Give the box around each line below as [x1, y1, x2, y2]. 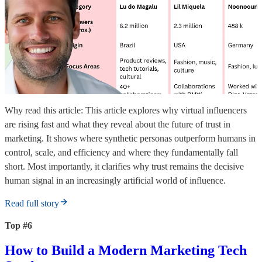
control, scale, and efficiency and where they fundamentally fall [5, 147, 238, 158]
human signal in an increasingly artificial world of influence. [5, 175, 226, 186]
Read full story [5, 198, 59, 209]
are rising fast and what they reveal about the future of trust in [5, 119, 230, 130]
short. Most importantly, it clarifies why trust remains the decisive [5, 161, 244, 172]
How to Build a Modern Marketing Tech [5, 243, 247, 258]
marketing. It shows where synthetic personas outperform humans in [5, 133, 256, 144]
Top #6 [5, 220, 32, 231]
